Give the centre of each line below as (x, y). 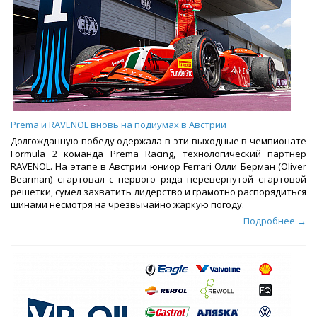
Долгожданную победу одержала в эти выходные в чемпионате (158, 141)
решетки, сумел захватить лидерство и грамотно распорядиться (158, 192)
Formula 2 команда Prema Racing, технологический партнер (158, 154)
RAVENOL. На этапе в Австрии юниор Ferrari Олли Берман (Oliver (158, 167)
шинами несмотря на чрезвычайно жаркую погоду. (127, 205)
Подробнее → (275, 221)
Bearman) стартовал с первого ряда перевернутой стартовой (158, 179)
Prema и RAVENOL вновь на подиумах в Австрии (119, 125)
